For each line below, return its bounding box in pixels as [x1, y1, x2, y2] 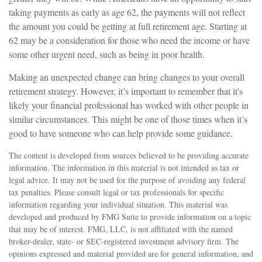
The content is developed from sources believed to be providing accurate [9, 150, 249, 161]
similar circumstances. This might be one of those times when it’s [9, 113, 247, 125]
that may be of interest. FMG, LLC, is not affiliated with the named [9, 223, 233, 235]
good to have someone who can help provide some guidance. [9, 127, 233, 139]
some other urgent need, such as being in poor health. [9, 48, 205, 60]
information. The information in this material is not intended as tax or [9, 162, 239, 173]
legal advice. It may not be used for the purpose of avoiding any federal [9, 174, 246, 185]
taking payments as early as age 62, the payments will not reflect [9, 6, 245, 18]
